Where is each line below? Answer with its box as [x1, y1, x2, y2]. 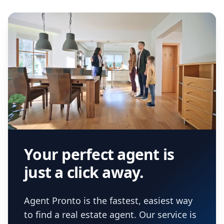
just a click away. [24, 162, 144, 182]
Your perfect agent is [24, 144, 174, 164]
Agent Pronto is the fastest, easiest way [24, 194, 192, 206]
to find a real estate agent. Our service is [24, 208, 196, 220]
